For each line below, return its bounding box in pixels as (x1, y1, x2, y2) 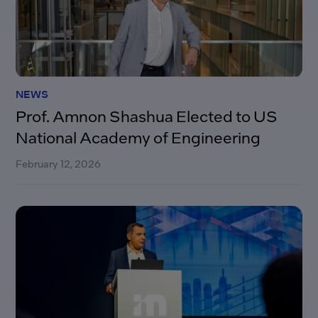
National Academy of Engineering (16, 126, 261, 147)
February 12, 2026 (16, 156, 102, 170)
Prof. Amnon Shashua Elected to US (16, 105, 278, 126)
